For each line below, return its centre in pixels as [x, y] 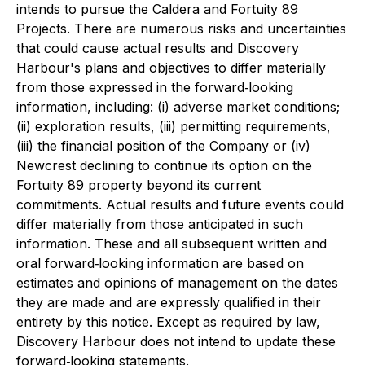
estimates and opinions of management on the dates [177, 283]
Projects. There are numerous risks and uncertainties [181, 29]
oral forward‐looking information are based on [160, 263]
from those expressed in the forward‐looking [155, 87]
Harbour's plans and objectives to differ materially [171, 68]
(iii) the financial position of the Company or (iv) [163, 146]
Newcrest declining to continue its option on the [164, 165]
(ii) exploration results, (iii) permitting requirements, [174, 126]
